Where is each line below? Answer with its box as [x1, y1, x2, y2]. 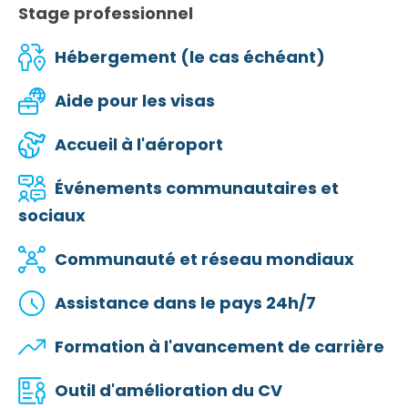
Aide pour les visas [55, 89, 215, 113]
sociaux [18, 204, 86, 228]
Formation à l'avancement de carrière [55, 335, 384, 359]
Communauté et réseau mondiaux [55, 248, 354, 271]
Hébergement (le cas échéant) [55, 46, 325, 69]
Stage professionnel [18, 2, 193, 25]
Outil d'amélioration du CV [55, 379, 282, 403]
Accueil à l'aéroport [55, 133, 223, 157]
